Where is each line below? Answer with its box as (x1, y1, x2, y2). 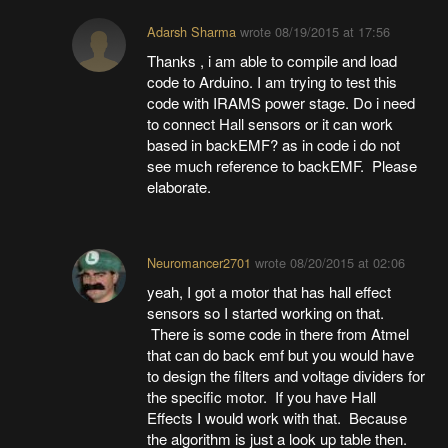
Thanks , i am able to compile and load (147, 49, 398, 71)
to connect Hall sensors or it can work (147, 112, 394, 134)
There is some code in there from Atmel (147, 322, 410, 344)
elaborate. (147, 175, 212, 197)
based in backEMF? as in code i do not (147, 133, 401, 155)
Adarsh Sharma (147, 21, 237, 41)
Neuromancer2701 (147, 252, 252, 272)
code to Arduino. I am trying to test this (147, 70, 398, 92)
